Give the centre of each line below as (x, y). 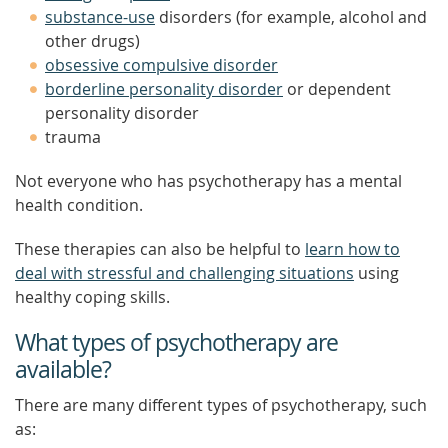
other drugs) (92, 41)
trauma (73, 137)
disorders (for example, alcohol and (291, 17)
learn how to (352, 249)
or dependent (337, 89)
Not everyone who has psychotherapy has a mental (208, 181)
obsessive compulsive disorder (161, 65)
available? (63, 369)
